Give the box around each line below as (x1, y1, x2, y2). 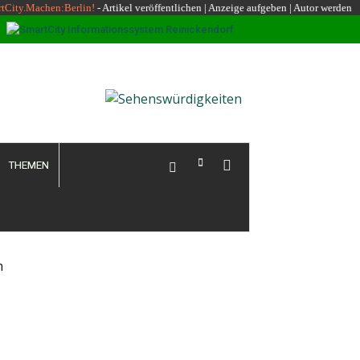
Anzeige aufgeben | (208, 2, 292, 14)
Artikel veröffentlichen (102, 2, 202, 14)
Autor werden (293, 2, 352, 14)
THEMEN (8, 159, 49, 171)
